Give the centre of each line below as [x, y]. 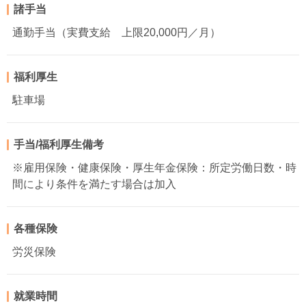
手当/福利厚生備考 [59, 144]
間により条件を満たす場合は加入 [94, 184]
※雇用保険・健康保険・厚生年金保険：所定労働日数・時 [154, 167]
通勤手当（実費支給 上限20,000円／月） [116, 32]
